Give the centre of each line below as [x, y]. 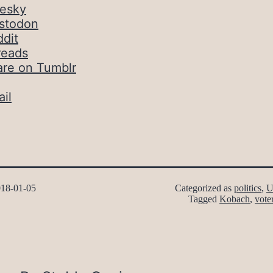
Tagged [204, 199]
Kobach [235, 199]
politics [248, 188]
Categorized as [204, 188]
